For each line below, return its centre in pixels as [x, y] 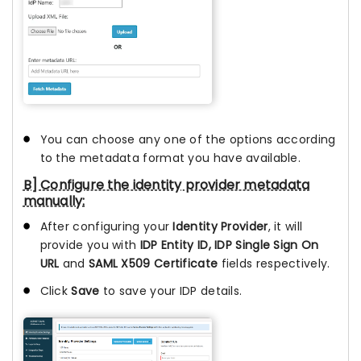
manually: [54, 201]
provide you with [88, 245]
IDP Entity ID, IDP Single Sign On [228, 245]
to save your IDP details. [171, 290]
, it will [285, 226]
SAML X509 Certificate [155, 263]
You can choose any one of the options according [188, 140]
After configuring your [106, 226]
